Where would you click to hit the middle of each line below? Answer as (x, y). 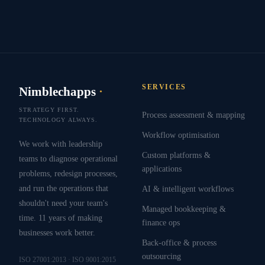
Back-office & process (179, 243)
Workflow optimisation (181, 135)
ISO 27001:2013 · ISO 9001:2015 (67, 259)
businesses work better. (57, 232)
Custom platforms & (176, 155)
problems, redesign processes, (68, 173)
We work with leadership (61, 143)
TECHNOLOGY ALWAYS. (59, 119)
